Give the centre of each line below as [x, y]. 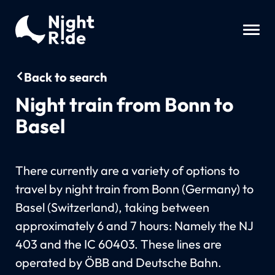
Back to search [65, 77]
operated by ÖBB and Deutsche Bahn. [118, 262]
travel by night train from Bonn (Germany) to [134, 188]
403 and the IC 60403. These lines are [118, 244]
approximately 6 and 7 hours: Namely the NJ [134, 225]
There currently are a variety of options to [127, 170]
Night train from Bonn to [124, 104]
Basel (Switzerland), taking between [112, 207]
